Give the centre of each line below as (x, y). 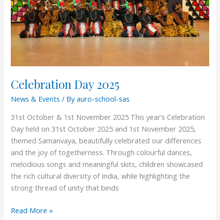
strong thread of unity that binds (65, 188)
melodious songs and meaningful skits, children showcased (107, 164)
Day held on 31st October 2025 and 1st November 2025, (104, 129)
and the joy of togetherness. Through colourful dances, (102, 152)
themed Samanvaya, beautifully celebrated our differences (106, 141)
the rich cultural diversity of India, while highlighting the (101, 176)
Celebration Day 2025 (65, 84)
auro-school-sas (103, 98)
